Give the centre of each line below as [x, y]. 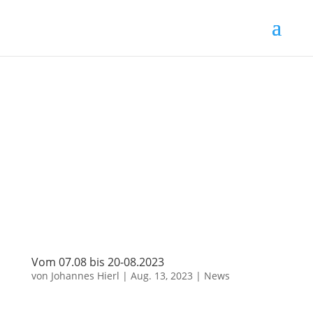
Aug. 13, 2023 [161, 276]
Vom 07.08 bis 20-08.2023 [97, 262]
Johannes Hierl [85, 276]
